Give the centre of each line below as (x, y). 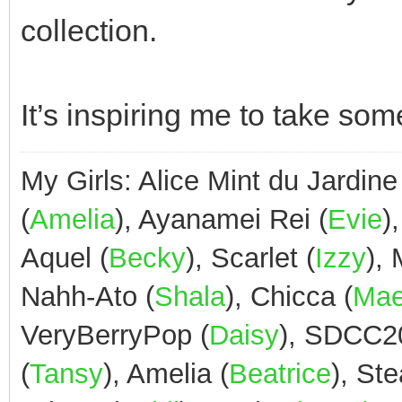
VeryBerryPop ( (115, 335)
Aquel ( (65, 258)
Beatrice (280, 373)
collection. (89, 31)
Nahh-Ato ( (87, 296)
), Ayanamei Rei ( (221, 219)
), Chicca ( (289, 296)
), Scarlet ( (250, 258)
